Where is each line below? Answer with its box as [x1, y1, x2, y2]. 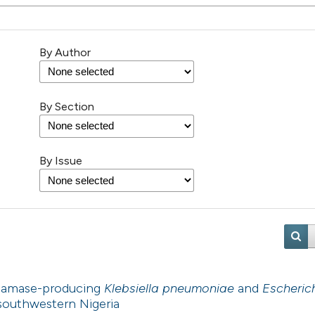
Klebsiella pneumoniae [104, 281, 234, 297]
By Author [39, 46, 91, 60]
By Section [39, 100, 94, 114]
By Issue [39, 154, 82, 168]
